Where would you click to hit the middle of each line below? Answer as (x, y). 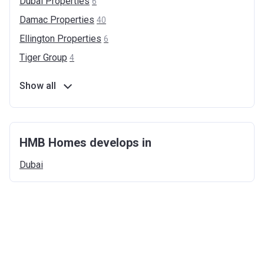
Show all (38, 85)
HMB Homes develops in (85, 142)
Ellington (37, 38)
